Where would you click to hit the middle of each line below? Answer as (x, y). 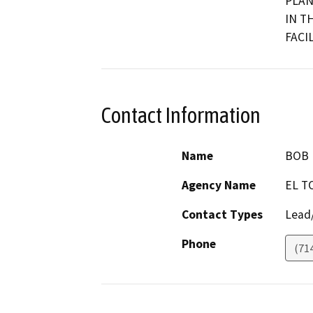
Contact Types (222, 215)
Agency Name (219, 185)
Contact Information (181, 115)
